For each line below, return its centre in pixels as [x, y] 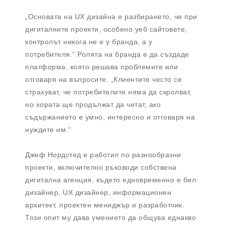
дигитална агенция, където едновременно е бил [110, 180]
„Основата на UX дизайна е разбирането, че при [111, 16]
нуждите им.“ [48, 129]
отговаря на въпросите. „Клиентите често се [103, 79]
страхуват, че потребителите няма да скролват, [108, 92]
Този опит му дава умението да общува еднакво [110, 217]
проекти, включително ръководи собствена [101, 167]
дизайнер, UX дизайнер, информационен [98, 192]
